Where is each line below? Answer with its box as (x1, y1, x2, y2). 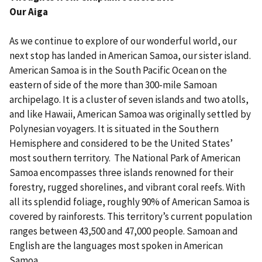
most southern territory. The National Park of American (9, 151, 240, 164)
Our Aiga (9, 5, 48, 18)
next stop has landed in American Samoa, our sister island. (9, 49, 251, 62)
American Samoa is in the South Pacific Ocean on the (9, 63, 227, 77)
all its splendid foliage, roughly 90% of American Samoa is (9, 195, 250, 208)
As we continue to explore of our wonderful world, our (9, 34, 237, 47)
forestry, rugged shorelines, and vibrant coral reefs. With (9, 180, 245, 194)
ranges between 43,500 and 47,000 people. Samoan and (9, 224, 238, 237)
